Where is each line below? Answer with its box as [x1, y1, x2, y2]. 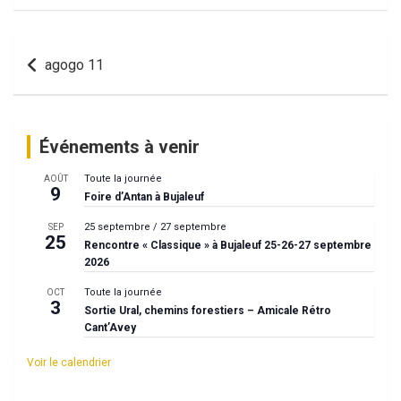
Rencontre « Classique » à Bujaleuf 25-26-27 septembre [84, 238, 371, 252]
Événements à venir [39, 135, 200, 158]
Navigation [13, 36, 134, 66]
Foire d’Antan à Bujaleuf [84, 190, 204, 203]
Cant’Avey [84, 320, 136, 334]
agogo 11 [45, 55, 104, 73]
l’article [13, 100, 98, 131]
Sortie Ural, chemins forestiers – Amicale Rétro [84, 303, 331, 317]
